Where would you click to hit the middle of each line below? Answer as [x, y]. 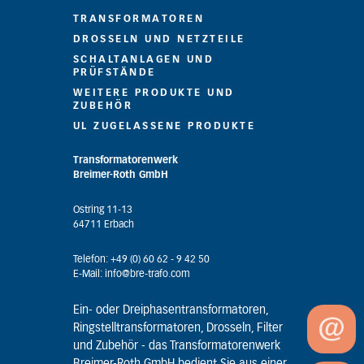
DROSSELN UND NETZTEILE [159, 39]
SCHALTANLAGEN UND [143, 59]
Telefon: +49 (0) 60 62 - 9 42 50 [141, 259]
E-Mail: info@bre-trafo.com [131, 274]
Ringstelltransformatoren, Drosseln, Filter [178, 328]
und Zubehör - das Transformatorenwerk [176, 346]
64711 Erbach [103, 224]
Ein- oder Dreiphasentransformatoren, [170, 310]
